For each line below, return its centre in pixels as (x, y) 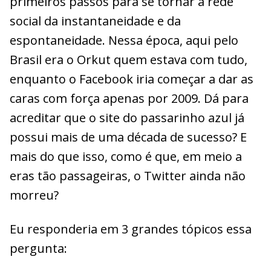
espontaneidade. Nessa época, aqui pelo (124, 40)
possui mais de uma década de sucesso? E (128, 137)
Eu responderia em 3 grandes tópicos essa (131, 229)
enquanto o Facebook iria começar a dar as (132, 79)
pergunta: (38, 248)
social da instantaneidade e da (95, 21)
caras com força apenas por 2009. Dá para (129, 98)
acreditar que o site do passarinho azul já (127, 117)
